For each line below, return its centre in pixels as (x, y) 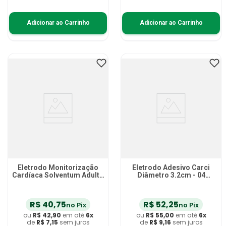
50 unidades (58, 182)
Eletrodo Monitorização (58, 167)
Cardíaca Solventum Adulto (58, 175)
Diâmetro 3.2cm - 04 (171, 175)
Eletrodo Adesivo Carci (171, 167)
